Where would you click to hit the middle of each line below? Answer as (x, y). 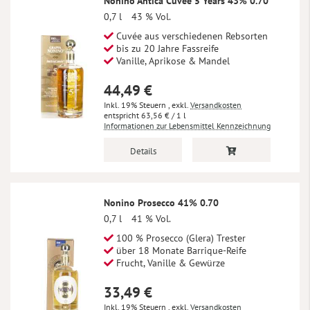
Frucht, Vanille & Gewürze (169, 263)
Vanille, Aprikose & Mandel (172, 61)
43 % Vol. (151, 17)
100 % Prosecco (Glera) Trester (180, 238)
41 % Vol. (151, 219)
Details (143, 152)
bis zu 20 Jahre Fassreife (166, 49)
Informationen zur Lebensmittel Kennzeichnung (187, 126)
